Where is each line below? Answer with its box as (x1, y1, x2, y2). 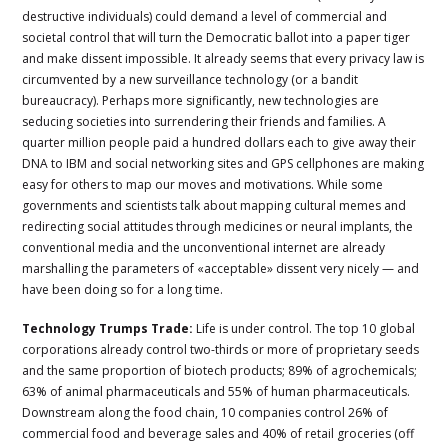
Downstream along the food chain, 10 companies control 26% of (22, 403, 389, 421)
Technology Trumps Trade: (22, 319, 197, 337)
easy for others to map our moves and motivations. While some (22, 175, 384, 193)
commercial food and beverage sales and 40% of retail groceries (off (22, 424, 415, 442)
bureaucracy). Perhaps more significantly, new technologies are (22, 91, 380, 109)
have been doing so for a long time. (22, 280, 224, 298)
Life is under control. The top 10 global (196, 319, 416, 337)
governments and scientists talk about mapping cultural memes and (22, 196, 407, 214)
